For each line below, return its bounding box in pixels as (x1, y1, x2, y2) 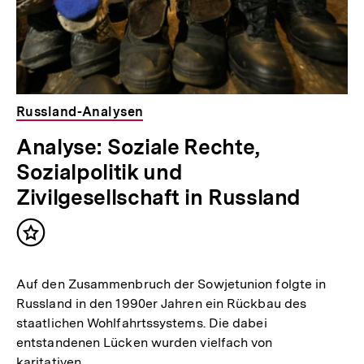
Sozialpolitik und (16, 158, 183, 184)
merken (30, 247, 82, 265)
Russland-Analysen (16, 103, 144, 119)
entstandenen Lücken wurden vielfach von (16, 334, 273, 350)
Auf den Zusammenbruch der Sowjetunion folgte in (16, 275, 327, 292)
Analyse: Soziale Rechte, (16, 133, 259, 159)
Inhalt (30, 231, 71, 249)
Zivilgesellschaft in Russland (16, 184, 301, 210)
